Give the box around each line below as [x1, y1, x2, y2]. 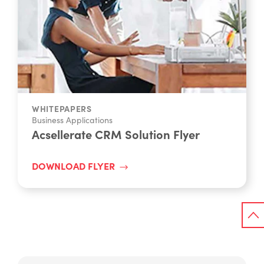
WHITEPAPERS [32, 102, 92, 114]
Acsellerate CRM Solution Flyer [32, 126, 200, 142]
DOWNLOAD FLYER [32, 159, 115, 173]
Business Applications [32, 114, 113, 126]
